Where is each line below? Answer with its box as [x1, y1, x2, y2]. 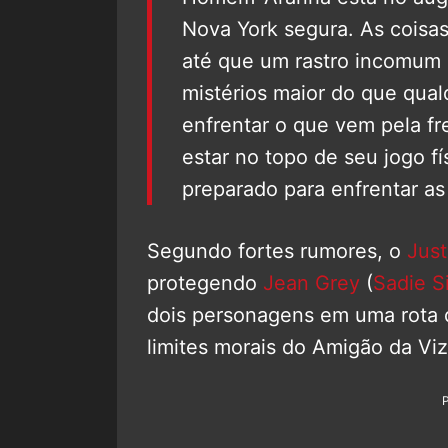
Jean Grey [263, 271, 360, 296]
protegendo [147, 271, 263, 296]
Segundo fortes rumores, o [147, 239, 407, 264]
